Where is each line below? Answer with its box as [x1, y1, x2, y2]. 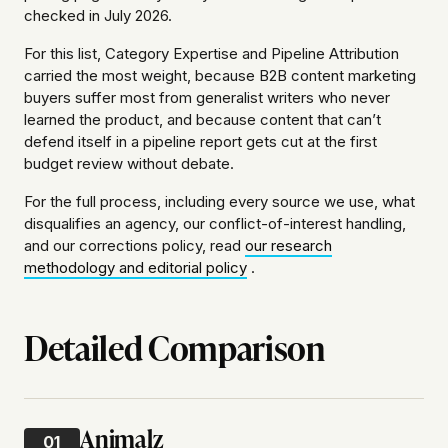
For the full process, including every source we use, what [24, 192, 415, 212]
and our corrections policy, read [24, 236, 245, 256]
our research [245, 236, 332, 256]
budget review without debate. [24, 154, 234, 174]
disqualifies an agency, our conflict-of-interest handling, [24, 214, 406, 234]
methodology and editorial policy [24, 258, 247, 278]
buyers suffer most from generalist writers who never [24, 88, 390, 108]
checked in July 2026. [24, 6, 172, 26]
